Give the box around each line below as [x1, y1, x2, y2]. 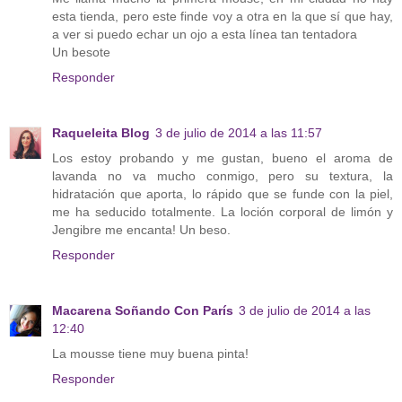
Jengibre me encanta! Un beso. [52, 222, 231, 237]
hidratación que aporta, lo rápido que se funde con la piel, [52, 186, 393, 201]
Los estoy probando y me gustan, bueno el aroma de [52, 150, 393, 165]
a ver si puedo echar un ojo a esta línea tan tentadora [52, 27, 357, 41]
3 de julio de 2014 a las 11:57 [155, 125, 322, 140]
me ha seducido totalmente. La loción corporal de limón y [52, 204, 393, 219]
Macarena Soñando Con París [52, 302, 233, 318]
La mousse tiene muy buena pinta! [52, 345, 249, 361]
